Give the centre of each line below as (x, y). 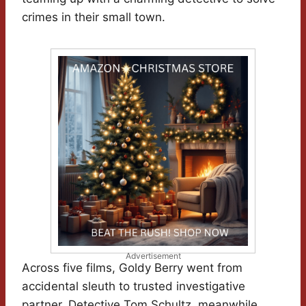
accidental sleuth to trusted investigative (134, 287)
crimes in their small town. (94, 17)
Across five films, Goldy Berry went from (132, 268)
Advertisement (153, 256)
